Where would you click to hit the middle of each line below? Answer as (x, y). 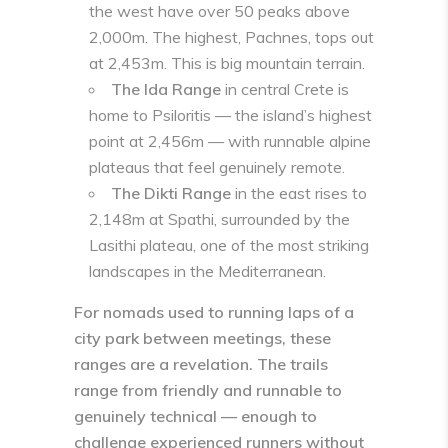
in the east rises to (299, 193)
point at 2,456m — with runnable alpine (230, 141)
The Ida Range (166, 89)
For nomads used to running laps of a (214, 312)
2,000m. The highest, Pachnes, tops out (231, 37)
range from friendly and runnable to (208, 390)
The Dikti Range (171, 193)
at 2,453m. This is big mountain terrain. (227, 63)
